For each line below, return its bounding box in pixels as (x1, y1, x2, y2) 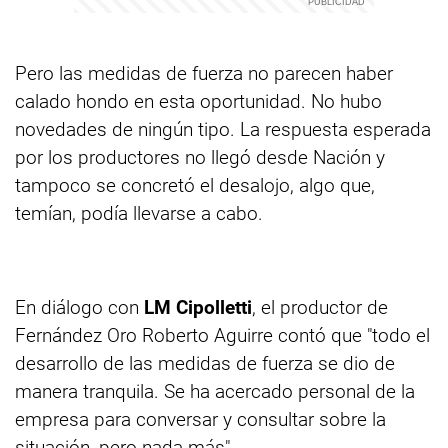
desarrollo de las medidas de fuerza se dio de (15, 352, 395, 375)
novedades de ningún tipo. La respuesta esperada (15, 118, 431, 141)
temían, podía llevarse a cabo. (15, 202, 263, 225)
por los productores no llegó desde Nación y (15, 146, 385, 169)
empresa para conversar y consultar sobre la (15, 408, 386, 431)
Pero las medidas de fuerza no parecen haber (15, 62, 393, 85)
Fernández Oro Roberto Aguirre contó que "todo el (15, 324, 430, 347)
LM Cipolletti (144, 296, 252, 319)
